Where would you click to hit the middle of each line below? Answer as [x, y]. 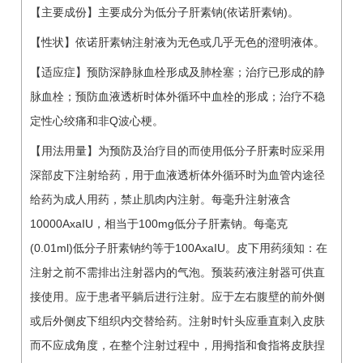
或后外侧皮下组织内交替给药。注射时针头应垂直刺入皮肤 [177, 320]
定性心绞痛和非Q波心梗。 [97, 120]
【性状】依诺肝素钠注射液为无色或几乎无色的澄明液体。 [177, 42]
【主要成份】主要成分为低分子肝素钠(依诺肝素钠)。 [164, 12]
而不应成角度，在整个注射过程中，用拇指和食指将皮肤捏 [177, 345]
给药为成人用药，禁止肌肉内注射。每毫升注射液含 [160, 199]
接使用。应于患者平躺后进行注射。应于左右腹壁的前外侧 [177, 296]
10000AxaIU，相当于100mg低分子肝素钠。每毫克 [159, 223]
